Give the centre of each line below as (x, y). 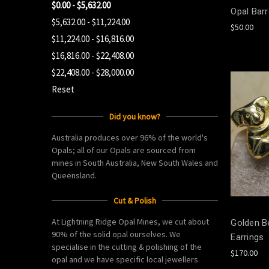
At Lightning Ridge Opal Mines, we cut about (130, 221)
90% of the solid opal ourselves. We (116, 234)
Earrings (247, 237)
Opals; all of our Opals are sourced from (124, 150)
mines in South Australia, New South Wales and (135, 162)
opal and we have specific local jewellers (125, 259)
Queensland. (74, 175)
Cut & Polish (135, 200)
